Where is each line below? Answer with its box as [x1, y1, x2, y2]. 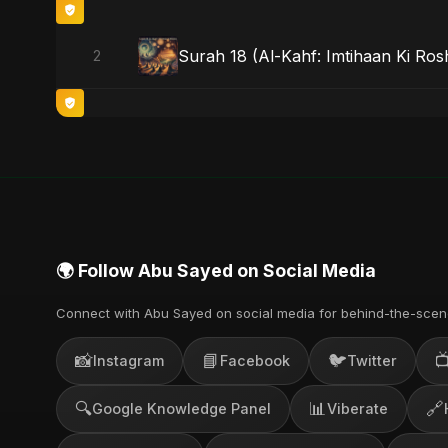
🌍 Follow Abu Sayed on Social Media [56, 259, 376, 281]
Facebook [220, 352, 290, 370]
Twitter [347, 352, 397, 370]
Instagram [93, 352, 164, 370]
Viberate [327, 400, 388, 418]
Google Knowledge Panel [92, 400, 271, 418]
